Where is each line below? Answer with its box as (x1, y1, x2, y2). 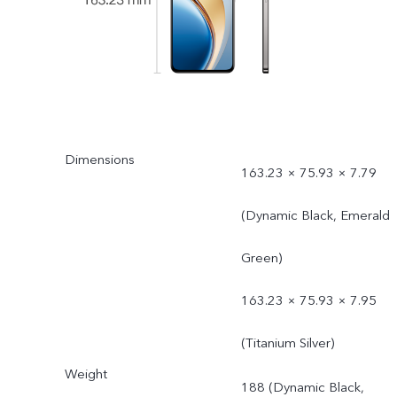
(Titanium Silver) (240, 333, 334, 352)
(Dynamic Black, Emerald (240, 206, 390, 224)
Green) (240, 248, 282, 267)
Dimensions (64, 150, 135, 168)
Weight (64, 365, 107, 384)
